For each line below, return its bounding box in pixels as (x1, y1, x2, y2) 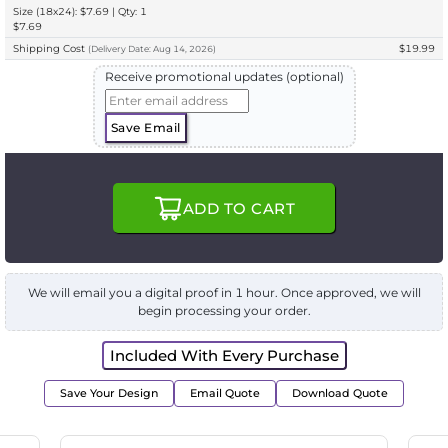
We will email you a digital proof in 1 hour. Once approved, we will (27, 285, 421, 301)
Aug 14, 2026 (153, 44, 213, 55)
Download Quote (292, 386, 388, 401)
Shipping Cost (13, 42, 88, 56)
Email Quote (190, 386, 260, 401)
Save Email (110, 120, 181, 136)
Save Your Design (60, 386, 158, 401)
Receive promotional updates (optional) (104, 69, 344, 85)
